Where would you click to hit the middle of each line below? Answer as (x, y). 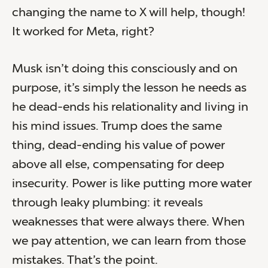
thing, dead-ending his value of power (118, 146)
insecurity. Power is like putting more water (132, 184)
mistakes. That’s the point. (85, 261)
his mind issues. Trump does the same (117, 127)
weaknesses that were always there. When (128, 222)
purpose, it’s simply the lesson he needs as (129, 88)
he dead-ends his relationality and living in (130, 107)
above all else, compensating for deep (118, 165)
